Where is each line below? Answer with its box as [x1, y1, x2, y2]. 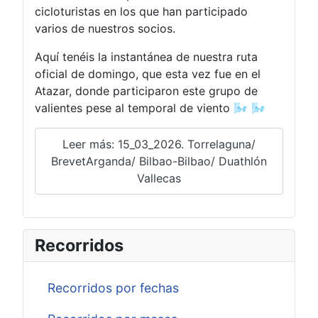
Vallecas [137, 171, 181, 186]
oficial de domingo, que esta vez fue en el [35, 67, 261, 82]
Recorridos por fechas [47, 280, 179, 296]
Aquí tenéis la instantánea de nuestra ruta [35, 50, 258, 65]
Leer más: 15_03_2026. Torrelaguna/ [62, 137, 256, 152]
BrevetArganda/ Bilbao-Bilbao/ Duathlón [51, 154, 267, 169]
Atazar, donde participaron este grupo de [35, 84, 258, 99]
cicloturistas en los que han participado [35, 4, 248, 19]
